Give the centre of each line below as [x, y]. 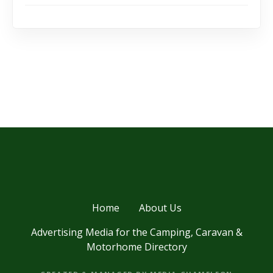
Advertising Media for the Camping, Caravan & [136, 232]
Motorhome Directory [136, 246]
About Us [160, 207]
